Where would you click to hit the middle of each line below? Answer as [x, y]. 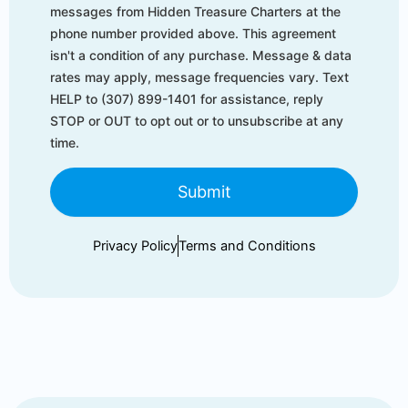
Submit [204, 192]
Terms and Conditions [247, 246]
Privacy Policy [135, 246]
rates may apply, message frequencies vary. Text [199, 77]
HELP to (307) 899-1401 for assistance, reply [187, 99]
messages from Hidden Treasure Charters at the [195, 11]
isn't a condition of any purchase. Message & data [201, 55]
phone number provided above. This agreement [193, 33]
